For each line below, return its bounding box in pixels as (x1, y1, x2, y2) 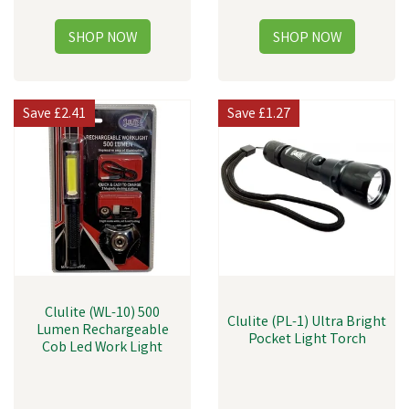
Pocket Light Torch (247, 330, 366, 351)
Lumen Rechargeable (36, 320, 169, 341)
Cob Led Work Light (42, 338, 163, 359)
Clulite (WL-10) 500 (45, 303, 160, 324)
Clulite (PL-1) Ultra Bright (227, 312, 386, 333)
